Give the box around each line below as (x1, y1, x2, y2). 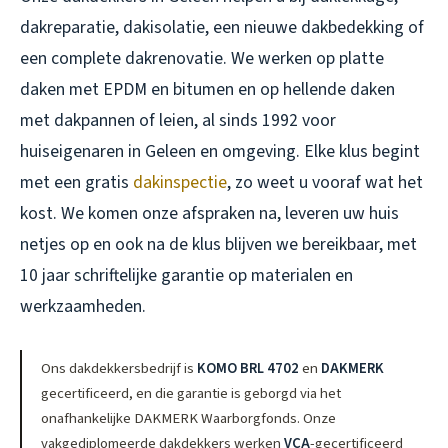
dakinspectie (133, 169, 227, 195)
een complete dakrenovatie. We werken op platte (20, 45, 384, 71)
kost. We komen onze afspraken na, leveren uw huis (20, 200, 399, 226)
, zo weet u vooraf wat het (227, 169, 423, 195)
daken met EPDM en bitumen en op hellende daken (20, 76, 395, 102)
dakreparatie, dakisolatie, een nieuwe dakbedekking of (20, 14, 424, 40)
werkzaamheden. (20, 293, 146, 319)
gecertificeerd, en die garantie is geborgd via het (41, 382, 342, 404)
